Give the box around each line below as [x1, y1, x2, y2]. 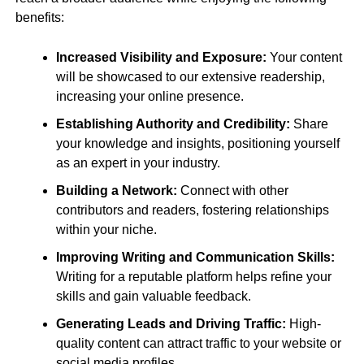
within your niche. [55, 223, 157, 236]
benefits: [15, 11, 64, 24]
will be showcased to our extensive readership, [55, 70, 325, 84]
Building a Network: [55, 184, 177, 197]
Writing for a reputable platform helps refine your [55, 270, 331, 284]
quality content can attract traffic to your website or [55, 336, 341, 350]
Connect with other [176, 184, 288, 197]
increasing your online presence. [55, 89, 244, 103]
